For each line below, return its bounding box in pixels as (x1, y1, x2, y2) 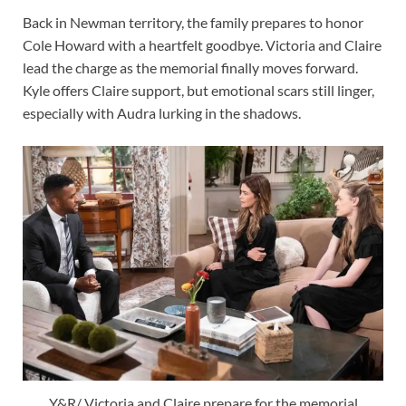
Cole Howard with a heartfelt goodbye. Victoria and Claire (23, 35, 382, 53)
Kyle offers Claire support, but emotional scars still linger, (23, 81, 374, 99)
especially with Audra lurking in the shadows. (23, 103, 301, 121)
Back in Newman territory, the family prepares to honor (23, 13, 363, 31)
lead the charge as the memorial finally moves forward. (23, 58, 358, 76)
